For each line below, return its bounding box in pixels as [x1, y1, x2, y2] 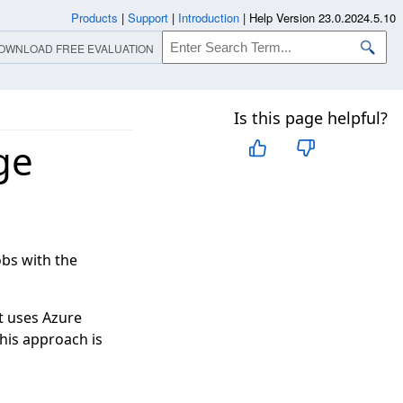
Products [71, 9, 118, 26]
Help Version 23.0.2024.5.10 [249, 9, 396, 26]
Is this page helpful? [234, 107, 388, 129]
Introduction [178, 9, 239, 26]
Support [128, 9, 168, 26]
